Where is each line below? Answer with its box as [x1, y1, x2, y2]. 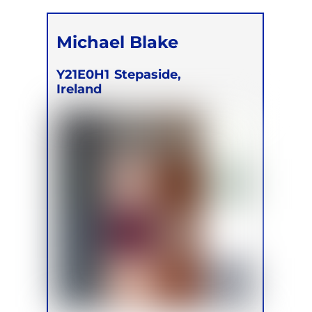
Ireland [56, 81, 102, 97]
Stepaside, [114, 67, 182, 82]
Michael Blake [56, 31, 179, 53]
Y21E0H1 [56, 67, 110, 82]
